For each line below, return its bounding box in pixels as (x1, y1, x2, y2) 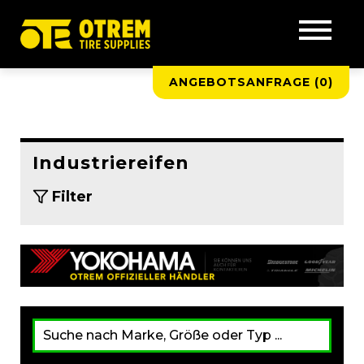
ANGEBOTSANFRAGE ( (169, 75, 320, 89)
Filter (52, 188, 93, 206)
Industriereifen (32, 152, 189, 174)
